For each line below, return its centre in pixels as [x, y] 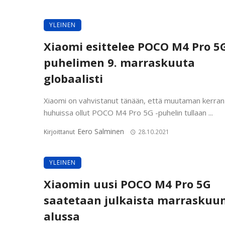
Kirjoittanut [60, 132]
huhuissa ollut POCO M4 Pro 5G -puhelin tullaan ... [128, 112]
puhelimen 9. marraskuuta [119, 62]
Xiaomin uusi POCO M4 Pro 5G [127, 184]
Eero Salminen [101, 131]
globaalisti [73, 78]
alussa [62, 216]
